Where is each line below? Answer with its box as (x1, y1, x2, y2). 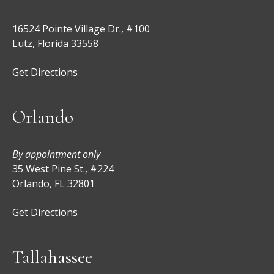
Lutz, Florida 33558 (12, 36, 98, 50)
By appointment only (12, 147, 100, 161)
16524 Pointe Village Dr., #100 (12, 21, 150, 35)
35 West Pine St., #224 (12, 161, 114, 176)
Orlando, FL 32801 (12, 176, 95, 190)
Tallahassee (12, 245, 92, 268)
